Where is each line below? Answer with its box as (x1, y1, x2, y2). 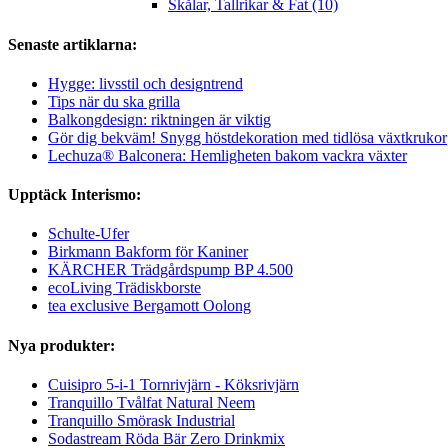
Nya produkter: (8, 336, 115, 354)
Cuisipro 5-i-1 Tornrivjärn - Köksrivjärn (48, 375, 299, 393)
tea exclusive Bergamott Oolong (48, 297, 251, 315)
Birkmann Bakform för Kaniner (48, 243, 248, 261)
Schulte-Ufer (48, 225, 129, 243)
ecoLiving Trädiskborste (48, 279, 201, 297)
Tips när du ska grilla (48, 92, 180, 110)
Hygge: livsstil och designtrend (48, 74, 243, 92)
